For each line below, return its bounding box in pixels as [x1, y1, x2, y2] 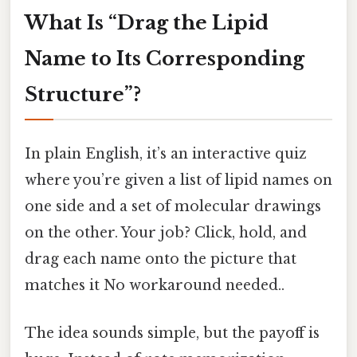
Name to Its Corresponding [25, 47, 304, 71]
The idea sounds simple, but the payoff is [25, 324, 320, 342]
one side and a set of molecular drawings [25, 198, 321, 216]
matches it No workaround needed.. [25, 277, 284, 295]
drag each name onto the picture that [25, 250, 296, 269]
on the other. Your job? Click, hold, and [25, 224, 307, 242]
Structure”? [25, 83, 141, 107]
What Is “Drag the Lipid [25, 11, 269, 35]
